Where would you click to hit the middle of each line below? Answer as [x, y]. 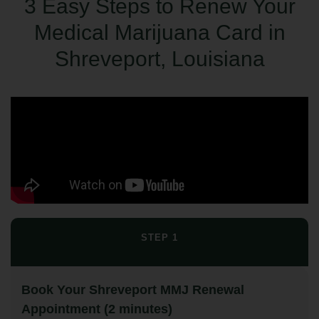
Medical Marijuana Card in [159, 32]
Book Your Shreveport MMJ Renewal [133, 289]
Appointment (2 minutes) [97, 309]
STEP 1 [159, 237]
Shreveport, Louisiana [159, 58]
